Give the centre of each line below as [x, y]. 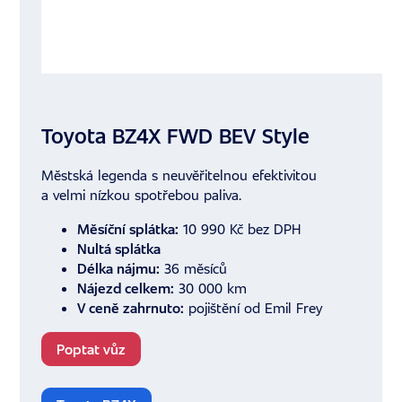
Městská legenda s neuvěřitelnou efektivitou [179, 175]
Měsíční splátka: [128, 229]
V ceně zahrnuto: [131, 308]
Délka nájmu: [119, 269]
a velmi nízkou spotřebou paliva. [142, 195]
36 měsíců [194, 269]
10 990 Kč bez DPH [240, 229]
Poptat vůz [92, 350]
